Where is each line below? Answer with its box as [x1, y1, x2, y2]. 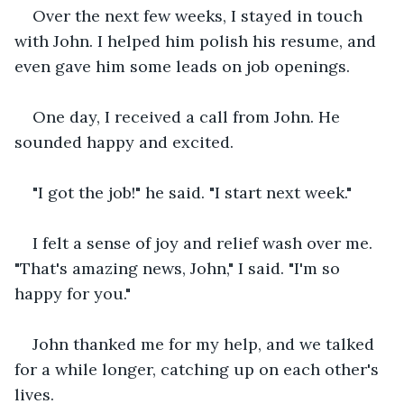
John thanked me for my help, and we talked [32, 333, 379, 354]
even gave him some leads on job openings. [14, 55, 350, 77]
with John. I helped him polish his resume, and [14, 30, 381, 51]
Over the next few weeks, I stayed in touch [32, 5, 367, 26]
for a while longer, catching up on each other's [14, 358, 383, 380]
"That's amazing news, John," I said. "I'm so [14, 257, 344, 279]
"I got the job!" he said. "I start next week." [32, 181, 352, 203]
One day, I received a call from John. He [32, 106, 344, 127]
